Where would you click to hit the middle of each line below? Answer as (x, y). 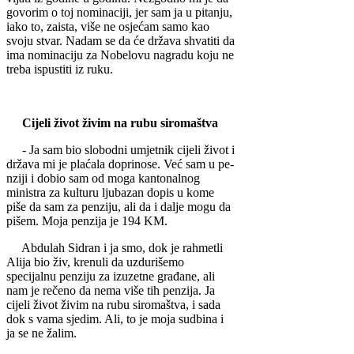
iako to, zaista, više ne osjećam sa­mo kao (108, 27)
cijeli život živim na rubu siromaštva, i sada (113, 305)
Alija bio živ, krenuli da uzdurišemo (95, 262)
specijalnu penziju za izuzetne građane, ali (111, 277)
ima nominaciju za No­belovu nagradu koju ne (120, 55)
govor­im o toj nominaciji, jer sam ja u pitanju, (119, 13)
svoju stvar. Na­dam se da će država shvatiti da (121, 41)
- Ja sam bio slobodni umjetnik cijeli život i (121, 150)
